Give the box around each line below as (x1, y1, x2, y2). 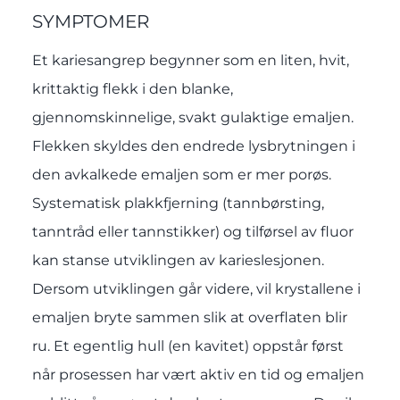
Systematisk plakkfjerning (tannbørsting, (31, 195, 324, 212)
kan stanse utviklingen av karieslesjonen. (31, 252, 324, 270)
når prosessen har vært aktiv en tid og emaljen (31, 366, 364, 384)
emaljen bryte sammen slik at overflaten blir (31, 309, 347, 327)
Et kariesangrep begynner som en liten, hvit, (31, 52, 349, 70)
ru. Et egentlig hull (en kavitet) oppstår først (31, 337, 344, 355)
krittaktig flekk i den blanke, (31, 80, 233, 98)
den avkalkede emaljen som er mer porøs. (31, 166, 331, 184)
